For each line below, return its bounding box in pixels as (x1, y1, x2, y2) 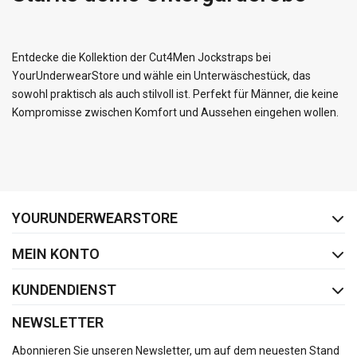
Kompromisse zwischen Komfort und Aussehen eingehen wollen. (12, 106, 339, 120)
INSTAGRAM (202, 192, 262, 204)
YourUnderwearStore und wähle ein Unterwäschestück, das (12, 69, 311, 83)
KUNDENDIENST (12, 281, 116, 299)
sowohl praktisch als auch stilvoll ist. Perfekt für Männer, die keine (12, 88, 339, 101)
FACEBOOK (111, 192, 164, 204)
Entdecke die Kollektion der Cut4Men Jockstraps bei (12, 51, 271, 65)
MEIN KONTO (12, 245, 100, 263)
